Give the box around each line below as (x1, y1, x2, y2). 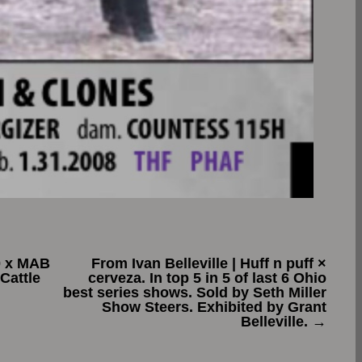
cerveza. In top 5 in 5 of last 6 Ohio (88, 270, 326, 287)
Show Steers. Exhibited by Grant (102, 299, 326, 316)
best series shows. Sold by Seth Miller (63, 284, 326, 301)
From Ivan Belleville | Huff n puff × (91, 255, 326, 272)
